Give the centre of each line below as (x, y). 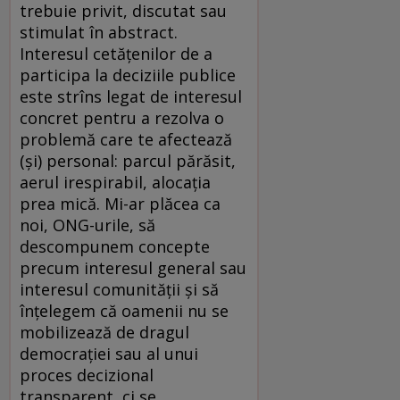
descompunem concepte (115, 246)
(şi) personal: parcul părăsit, (128, 160)
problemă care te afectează (126, 139)
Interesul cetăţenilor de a (116, 53)
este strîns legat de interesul (131, 96)
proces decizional (87, 375)
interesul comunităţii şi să (119, 289)
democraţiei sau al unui (109, 353)
